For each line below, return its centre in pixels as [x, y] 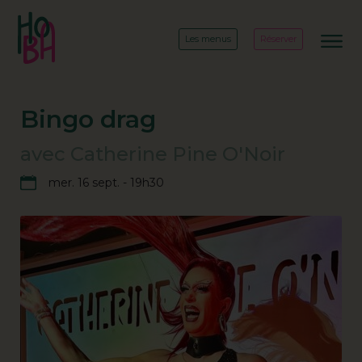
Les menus [208, 39]
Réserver [278, 39]
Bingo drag [88, 119]
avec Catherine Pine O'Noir [153, 154]
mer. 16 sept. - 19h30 [106, 183]
